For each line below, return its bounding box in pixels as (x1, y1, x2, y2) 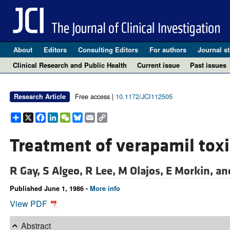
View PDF (9, 198, 49, 210)
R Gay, (9, 164, 43, 179)
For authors (149, 45, 186, 54)
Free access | (74, 91, 116, 101)
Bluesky (82, 110, 112, 123)
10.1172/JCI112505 (115, 91, 172, 101)
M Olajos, (118, 164, 166, 179)
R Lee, (85, 164, 118, 179)
